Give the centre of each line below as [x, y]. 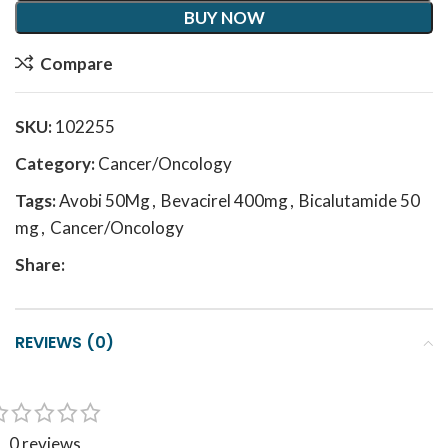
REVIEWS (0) [64, 342]
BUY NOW [224, 17]
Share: [40, 264]
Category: [55, 163]
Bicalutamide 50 [359, 200]
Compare [76, 63]
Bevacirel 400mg [224, 200]
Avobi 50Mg [104, 200]
